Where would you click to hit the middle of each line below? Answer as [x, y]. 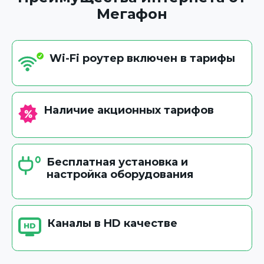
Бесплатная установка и [117, 162]
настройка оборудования [120, 175]
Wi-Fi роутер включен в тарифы [142, 59]
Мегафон [132, 14]
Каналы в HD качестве [113, 224]
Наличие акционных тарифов [128, 110]
